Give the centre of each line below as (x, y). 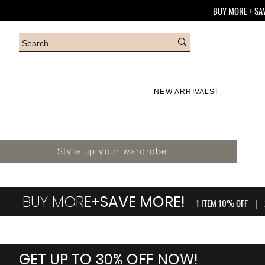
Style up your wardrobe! (114, 151)
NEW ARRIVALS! (186, 91)
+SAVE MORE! (143, 202)
